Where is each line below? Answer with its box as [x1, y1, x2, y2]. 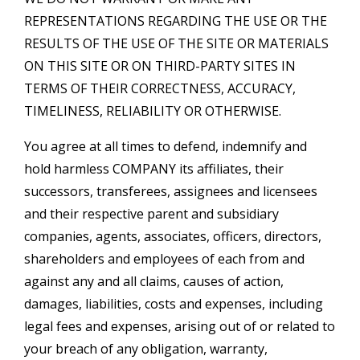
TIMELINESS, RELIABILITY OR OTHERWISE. [24, 101, 281, 120]
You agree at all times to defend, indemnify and [24, 137, 307, 155]
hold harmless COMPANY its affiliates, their [24, 159, 284, 178]
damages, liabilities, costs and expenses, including [24, 294, 323, 313]
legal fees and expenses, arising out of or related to [24, 317, 335, 335]
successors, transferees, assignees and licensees [24, 182, 317, 200]
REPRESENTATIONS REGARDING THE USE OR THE [24, 11, 327, 30]
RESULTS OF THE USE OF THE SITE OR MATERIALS [24, 34, 329, 52]
